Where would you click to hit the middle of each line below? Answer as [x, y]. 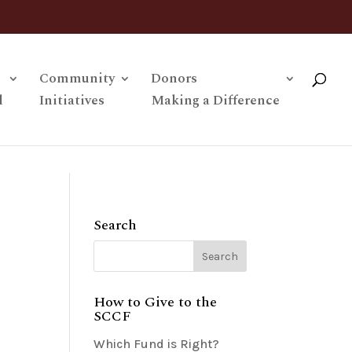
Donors [174, 79]
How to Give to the [156, 302]
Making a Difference [215, 101]
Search [115, 225]
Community [77, 79]
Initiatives [72, 101]
